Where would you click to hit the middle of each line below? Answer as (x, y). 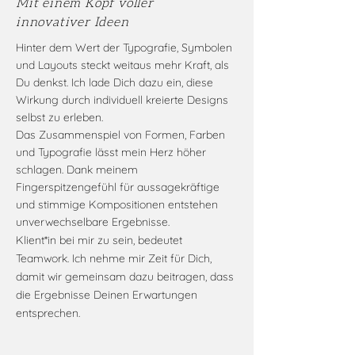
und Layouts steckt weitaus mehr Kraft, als (122, 65)
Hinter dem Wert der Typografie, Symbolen (124, 48)
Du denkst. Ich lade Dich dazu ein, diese (115, 82)
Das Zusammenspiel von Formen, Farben (120, 135)
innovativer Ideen (73, 22)
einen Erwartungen (149, 295)
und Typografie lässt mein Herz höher (111, 152)
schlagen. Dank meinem (77, 170)
